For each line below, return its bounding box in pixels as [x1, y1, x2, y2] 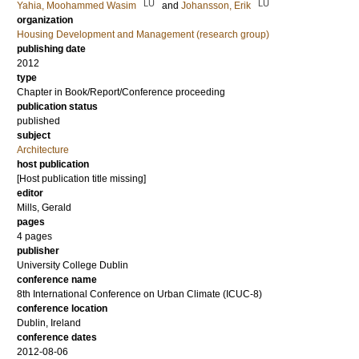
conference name [17, 274, 97, 285]
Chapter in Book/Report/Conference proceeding [17, 87, 225, 98]
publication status [17, 101, 98, 112]
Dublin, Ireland [17, 317, 81, 329]
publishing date [17, 43, 86, 54]
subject [17, 130, 50, 141]
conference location [17, 303, 107, 314]
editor [17, 188, 43, 199]
